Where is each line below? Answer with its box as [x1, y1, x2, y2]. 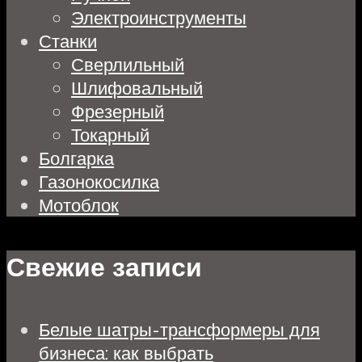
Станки [39, 28, 97, 53]
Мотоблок [39, 192, 119, 217]
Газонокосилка [39, 169, 159, 193]
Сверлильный [71, 52, 184, 76]
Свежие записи [6, 250, 202, 284]
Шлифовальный [71, 75, 203, 99]
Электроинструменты [71, 5, 246, 29]
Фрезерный [71, 99, 164, 123]
